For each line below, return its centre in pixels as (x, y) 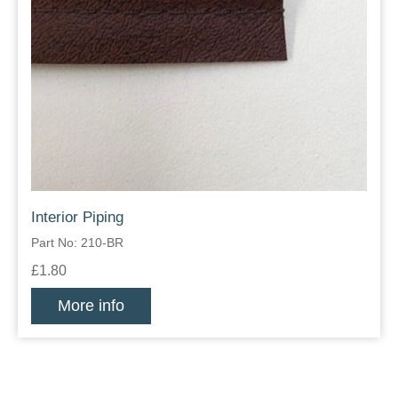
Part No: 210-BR (77, 243)
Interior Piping (77, 218)
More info (91, 306)
